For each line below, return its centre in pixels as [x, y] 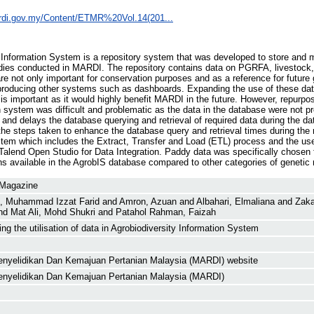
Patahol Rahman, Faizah [166, 212]
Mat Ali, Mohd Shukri [53, 212]
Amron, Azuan [148, 201]
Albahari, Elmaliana [235, 201]
